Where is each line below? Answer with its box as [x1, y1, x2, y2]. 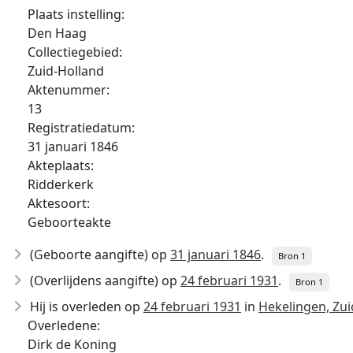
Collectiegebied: [28, 43, 122, 61]
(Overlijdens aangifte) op [30, 272, 180, 289]
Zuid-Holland [28, 62, 104, 80]
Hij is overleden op [30, 298, 143, 315]
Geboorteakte [28, 214, 111, 231]
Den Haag [28, 24, 87, 42]
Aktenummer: [28, 81, 110, 98]
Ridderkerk [28, 176, 94, 193]
